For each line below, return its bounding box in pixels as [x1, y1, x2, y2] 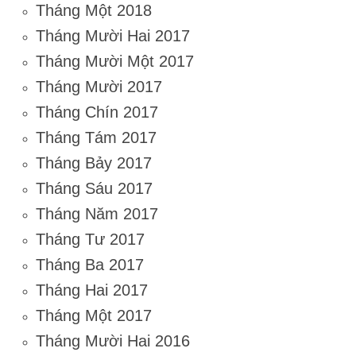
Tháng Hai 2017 [36, 281, 148, 300]
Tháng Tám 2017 [36, 129, 157, 147]
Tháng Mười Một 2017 [36, 52, 194, 71]
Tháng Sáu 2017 [36, 180, 153, 198]
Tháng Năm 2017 [36, 205, 158, 223]
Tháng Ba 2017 [36, 256, 144, 274]
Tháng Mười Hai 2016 [36, 332, 190, 350]
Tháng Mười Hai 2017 [36, 27, 190, 45]
